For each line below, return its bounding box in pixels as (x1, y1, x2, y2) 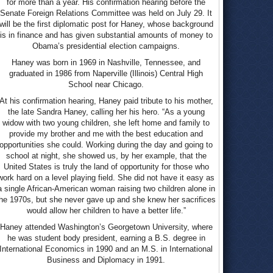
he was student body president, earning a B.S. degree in (7, 233, 205, 243)
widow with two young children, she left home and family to (2, 118, 210, 127)
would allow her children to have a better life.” (26, 206, 186, 215)
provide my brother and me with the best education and (9, 129, 203, 138)
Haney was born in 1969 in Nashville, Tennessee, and (12, 58, 200, 67)
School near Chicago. (68, 80, 144, 89)
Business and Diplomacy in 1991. (47, 255, 165, 264)
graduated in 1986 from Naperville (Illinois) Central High (9, 69, 203, 78)
